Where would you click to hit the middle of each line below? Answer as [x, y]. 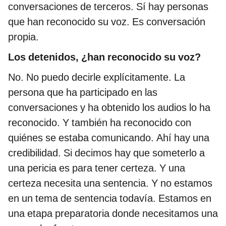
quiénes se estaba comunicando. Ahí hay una [109, 138]
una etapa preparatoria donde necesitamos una [113, 214]
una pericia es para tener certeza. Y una [97, 168]
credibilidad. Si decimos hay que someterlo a [106, 153]
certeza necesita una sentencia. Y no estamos [110, 183]
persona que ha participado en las [83, 93]
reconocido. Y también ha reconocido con [100, 123]
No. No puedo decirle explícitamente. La [97, 77]
